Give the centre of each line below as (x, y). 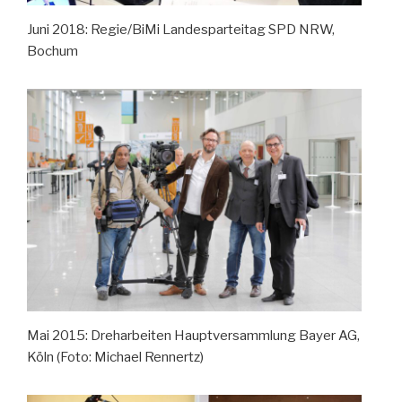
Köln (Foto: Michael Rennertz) (115, 357)
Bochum (52, 51)
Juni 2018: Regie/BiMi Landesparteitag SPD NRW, (181, 29)
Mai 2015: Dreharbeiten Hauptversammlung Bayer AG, (193, 336)
